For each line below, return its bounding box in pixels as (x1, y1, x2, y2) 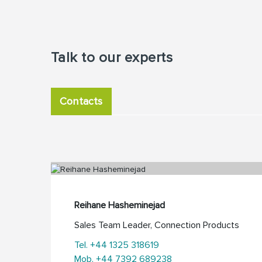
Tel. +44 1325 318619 (74, 239, 159, 251)
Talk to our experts (51, 49, 173, 66)
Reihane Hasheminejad (74, 199, 165, 211)
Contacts (60, 94, 103, 108)
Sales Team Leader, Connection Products (74, 219, 239, 231)
